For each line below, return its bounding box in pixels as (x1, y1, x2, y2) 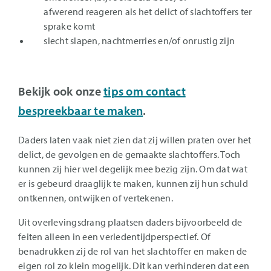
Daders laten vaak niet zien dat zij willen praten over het (18, 134, 252, 146)
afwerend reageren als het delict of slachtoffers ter (44, 5, 252, 18)
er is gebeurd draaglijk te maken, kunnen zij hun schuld (18, 177, 248, 189)
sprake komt (44, 20, 96, 32)
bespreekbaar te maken (18, 103, 143, 118)
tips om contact (103, 83, 186, 99)
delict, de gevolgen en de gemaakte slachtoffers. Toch (18, 148, 241, 160)
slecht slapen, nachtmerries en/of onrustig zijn (44, 34, 235, 47)
